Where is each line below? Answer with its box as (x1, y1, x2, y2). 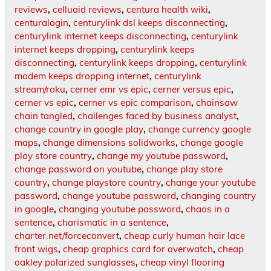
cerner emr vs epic (70, 83, 148, 96)
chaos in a (186, 203, 230, 215)
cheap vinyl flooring (140, 256, 224, 269)
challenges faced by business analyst (77, 110, 237, 122)
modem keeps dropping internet (15, 70, 149, 82)
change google (180, 137, 243, 149)
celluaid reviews (53, 4, 122, 16)
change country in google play (15, 123, 143, 135)
